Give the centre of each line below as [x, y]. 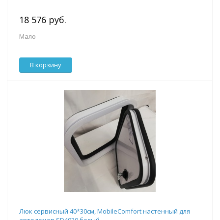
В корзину [46, 65]
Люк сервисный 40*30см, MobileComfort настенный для [105, 211]
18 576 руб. [43, 20]
